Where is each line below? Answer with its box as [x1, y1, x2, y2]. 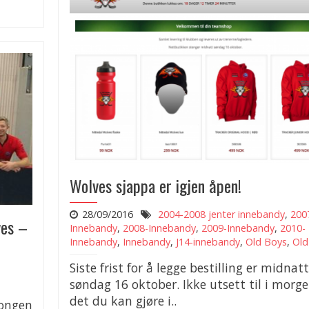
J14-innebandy [176, 235, 240, 248]
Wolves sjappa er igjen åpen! [70, 172, 241, 198]
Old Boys [246, 235, 287, 248]
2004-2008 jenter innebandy [157, 207, 285, 221]
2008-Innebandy [123, 221, 196, 235]
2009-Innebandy [201, 221, 275, 235]
